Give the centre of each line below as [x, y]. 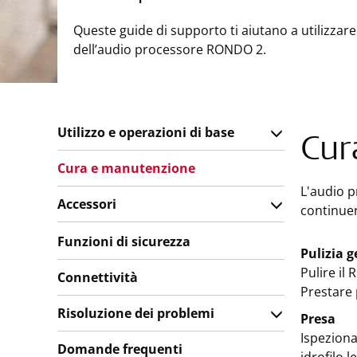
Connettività [98, 277]
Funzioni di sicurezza [124, 241]
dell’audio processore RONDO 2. [170, 49]
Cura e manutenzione [126, 168]
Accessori [87, 204]
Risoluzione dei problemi [136, 313]
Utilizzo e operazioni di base [146, 132]
